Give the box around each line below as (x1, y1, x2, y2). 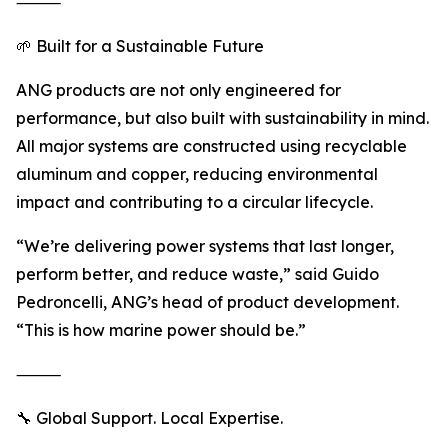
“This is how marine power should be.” (16, 320, 306, 341)
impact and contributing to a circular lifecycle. (16, 192, 373, 213)
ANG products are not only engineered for (16, 80, 341, 101)
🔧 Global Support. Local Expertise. (16, 408, 283, 429)
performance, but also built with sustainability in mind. (16, 108, 429, 129)
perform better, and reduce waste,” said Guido (16, 264, 379, 285)
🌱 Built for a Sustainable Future (16, 36, 264, 57)
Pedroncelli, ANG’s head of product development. (16, 292, 399, 313)
